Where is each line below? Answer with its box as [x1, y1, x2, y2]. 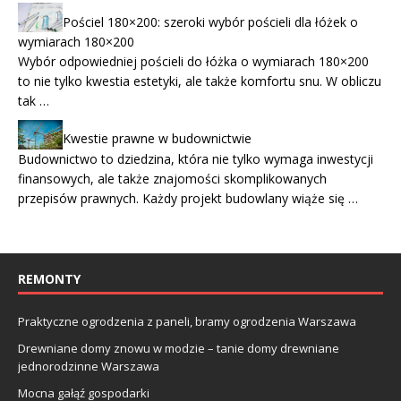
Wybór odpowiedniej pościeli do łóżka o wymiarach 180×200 [18, 53, 369, 71]
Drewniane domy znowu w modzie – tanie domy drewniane [18, 339, 339, 356]
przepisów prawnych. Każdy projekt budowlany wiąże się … [18, 189, 358, 207]
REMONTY [18, 269, 81, 287]
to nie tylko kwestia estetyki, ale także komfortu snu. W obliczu [18, 73, 381, 90]
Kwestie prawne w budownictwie [63, 130, 252, 148]
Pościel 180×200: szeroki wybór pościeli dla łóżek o [63, 13, 358, 31]
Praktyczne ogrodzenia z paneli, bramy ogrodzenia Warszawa [18, 312, 356, 329]
